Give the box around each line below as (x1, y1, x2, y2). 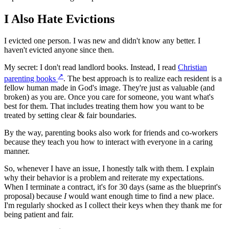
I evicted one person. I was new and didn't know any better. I (4, 36, 200, 45)
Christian (178, 62, 207, 72)
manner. (4, 147, 30, 156)
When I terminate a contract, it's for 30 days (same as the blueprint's (4, 182, 221, 192)
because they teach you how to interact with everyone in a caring (4, 138, 213, 147)
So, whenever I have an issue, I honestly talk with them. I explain (4, 164, 214, 173)
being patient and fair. (4, 210, 74, 219)
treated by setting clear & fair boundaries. (4, 111, 136, 120)
